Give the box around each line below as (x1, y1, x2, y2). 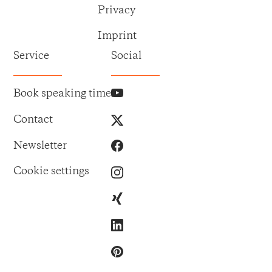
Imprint (98, 29, 137, 44)
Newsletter (13, 138, 67, 153)
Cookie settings (13, 164, 90, 179)
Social (111, 49, 142, 64)
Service (13, 49, 50, 64)
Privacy (98, 2, 136, 18)
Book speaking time (13, 86, 112, 101)
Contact (13, 112, 53, 127)
